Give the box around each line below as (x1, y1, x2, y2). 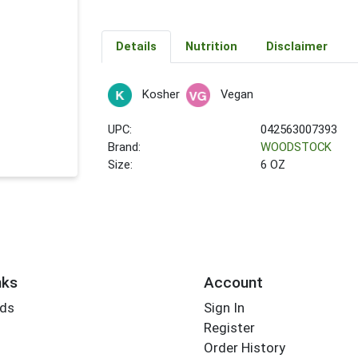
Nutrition (185, 39, 237, 54)
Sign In (203, 300, 245, 316)
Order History (203, 340, 285, 356)
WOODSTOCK (261, 140, 332, 155)
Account (203, 272, 263, 292)
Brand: (108, 140, 141, 155)
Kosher (141, 87, 180, 101)
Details (115, 39, 157, 54)
